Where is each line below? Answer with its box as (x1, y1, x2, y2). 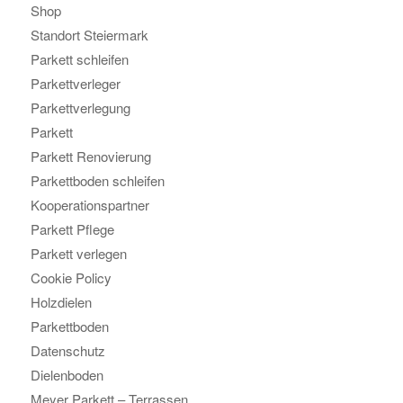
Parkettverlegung (30, 98, 130, 118)
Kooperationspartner (30, 195, 149, 215)
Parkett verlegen (30, 244, 127, 264)
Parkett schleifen (30, 49, 129, 69)
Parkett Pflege (30, 219, 114, 239)
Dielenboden (30, 365, 103, 385)
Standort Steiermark (30, 25, 148, 45)
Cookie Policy (30, 268, 112, 288)
